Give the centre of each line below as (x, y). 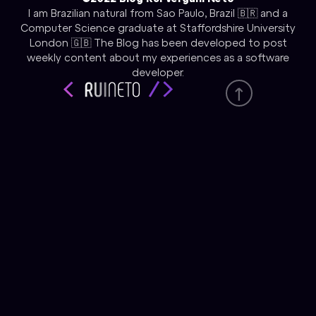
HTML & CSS (166, 213)
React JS (166, 194)
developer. (158, 73)
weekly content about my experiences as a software (158, 58)
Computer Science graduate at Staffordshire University (158, 28)
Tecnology (166, 175)
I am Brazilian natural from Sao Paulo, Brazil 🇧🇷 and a (158, 13)
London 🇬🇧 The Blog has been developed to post (158, 43)
